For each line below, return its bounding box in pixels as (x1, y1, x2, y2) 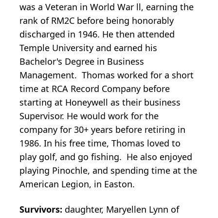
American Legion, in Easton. (19, 178, 135, 190)
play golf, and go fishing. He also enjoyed (19, 150, 192, 163)
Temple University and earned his (19, 41, 157, 54)
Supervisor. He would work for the (19, 109, 159, 122)
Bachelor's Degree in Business (19, 55, 144, 67)
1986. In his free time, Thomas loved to (19, 137, 181, 149)
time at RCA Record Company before (19, 82, 170, 94)
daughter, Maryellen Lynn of (65, 203, 179, 215)
